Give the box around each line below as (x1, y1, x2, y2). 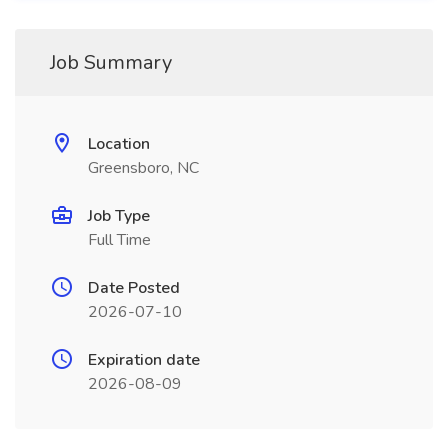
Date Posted (88, 277, 180, 299)
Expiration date (88, 349, 200, 371)
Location (88, 133, 150, 155)
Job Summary (50, 49, 172, 76)
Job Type (88, 205, 150, 227)
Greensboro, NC (88, 157, 199, 179)
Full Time (88, 229, 151, 251)
